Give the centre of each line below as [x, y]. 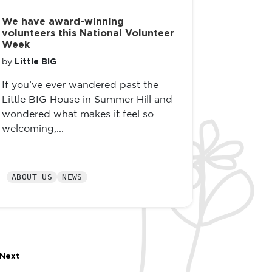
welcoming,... [33, 129]
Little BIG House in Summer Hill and [87, 100]
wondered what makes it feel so [78, 114]
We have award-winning [63, 22]
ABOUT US [32, 177]
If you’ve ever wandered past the [80, 85]
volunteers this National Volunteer [88, 33]
